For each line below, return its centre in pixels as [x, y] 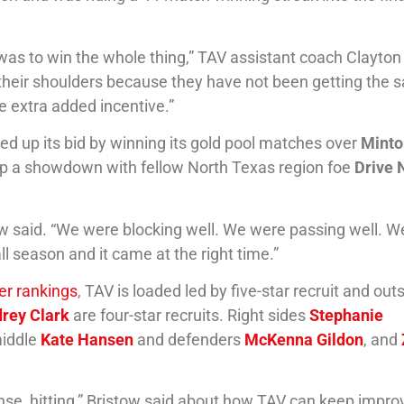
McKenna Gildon [304, 339]
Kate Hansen [87, 339]
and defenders [191, 339]
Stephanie [347, 315]
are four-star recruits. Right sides [192, 315]
